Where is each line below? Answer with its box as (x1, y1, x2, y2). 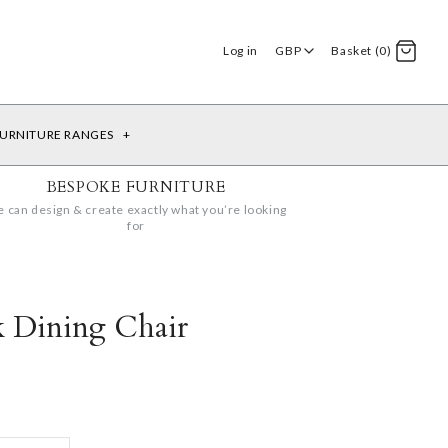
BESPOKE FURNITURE (46, 176, 226, 197)
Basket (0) (331, 43, 392, 59)
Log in (223, 43, 258, 59)
